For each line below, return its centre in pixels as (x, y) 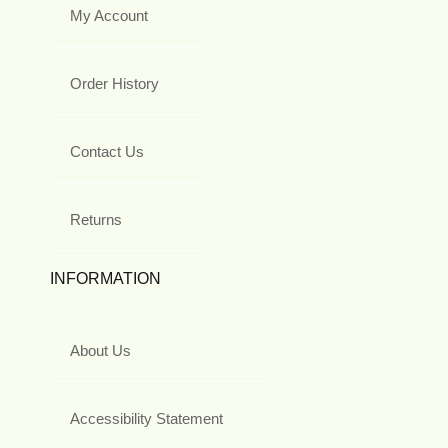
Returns (96, 220)
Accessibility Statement (146, 419)
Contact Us (107, 152)
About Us (100, 351)
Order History (114, 84)
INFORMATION (105, 279)
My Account (109, 16)
